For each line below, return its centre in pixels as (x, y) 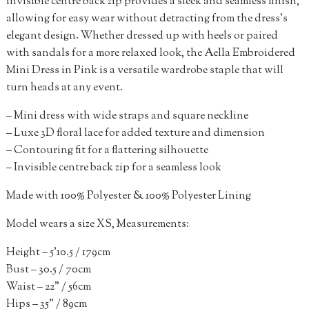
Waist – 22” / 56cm (48, 288)
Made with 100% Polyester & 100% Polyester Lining (128, 197)
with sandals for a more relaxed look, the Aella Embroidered (150, 54)
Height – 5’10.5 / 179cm (58, 253)
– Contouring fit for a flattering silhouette (107, 151)
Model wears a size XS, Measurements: (97, 225)
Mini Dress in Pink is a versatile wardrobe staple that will (144, 71)
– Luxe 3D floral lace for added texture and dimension (135, 134)
